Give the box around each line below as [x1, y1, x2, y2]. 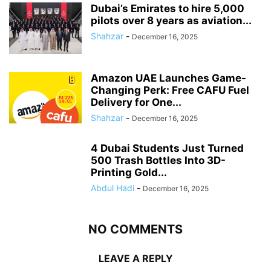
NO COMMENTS [88, 222, 183, 237]
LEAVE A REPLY [98, 252, 173, 265]
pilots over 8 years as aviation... [91, 15, 252, 27]
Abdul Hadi [91, 183, 134, 194]
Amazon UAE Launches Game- [91, 72, 246, 85]
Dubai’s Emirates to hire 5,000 [91, 2, 244, 15]
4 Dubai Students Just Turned [91, 142, 244, 155]
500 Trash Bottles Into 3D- [91, 154, 226, 167]
